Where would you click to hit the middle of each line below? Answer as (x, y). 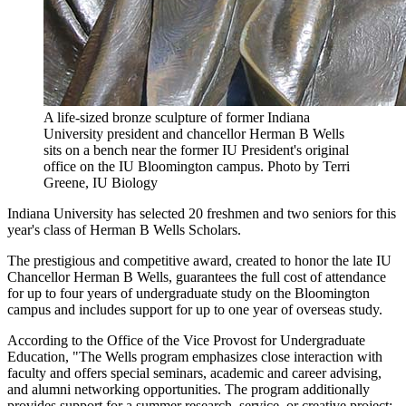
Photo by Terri (309, 167)
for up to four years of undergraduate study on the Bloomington (188, 294)
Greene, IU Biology (101, 183)
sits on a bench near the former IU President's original (196, 150)
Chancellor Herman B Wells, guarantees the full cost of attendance (197, 277)
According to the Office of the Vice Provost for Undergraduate (186, 341)
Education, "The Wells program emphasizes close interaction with (195, 357)
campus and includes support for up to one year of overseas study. (195, 310)
